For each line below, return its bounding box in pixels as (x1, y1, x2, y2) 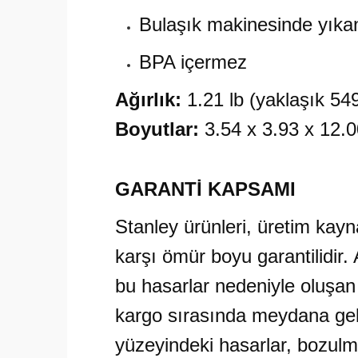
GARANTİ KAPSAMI (115, 178, 296, 200)
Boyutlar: (115, 118, 199, 140)
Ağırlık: (115, 89, 181, 110)
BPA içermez (139, 51, 247, 73)
